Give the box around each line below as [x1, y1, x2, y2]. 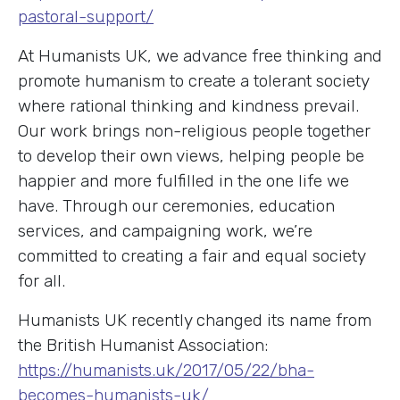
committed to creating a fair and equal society [18, 245, 365, 266]
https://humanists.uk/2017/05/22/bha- [18, 359, 314, 380]
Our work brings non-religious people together [18, 120, 371, 141]
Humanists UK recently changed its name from [18, 309, 371, 330]
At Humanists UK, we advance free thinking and [18, 45, 382, 66]
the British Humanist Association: [18, 334, 268, 355]
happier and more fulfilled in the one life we [18, 170, 349, 191]
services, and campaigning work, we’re [18, 220, 312, 241]
